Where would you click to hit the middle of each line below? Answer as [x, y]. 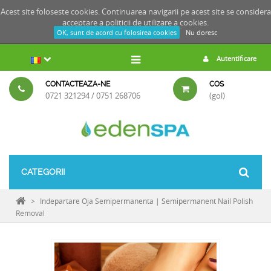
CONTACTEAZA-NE [78, 84]
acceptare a [84, 22]
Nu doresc [201, 32]
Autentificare [236, 58]
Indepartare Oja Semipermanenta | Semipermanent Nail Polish [146, 201]
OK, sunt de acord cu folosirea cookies [117, 32]
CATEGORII [43, 172]
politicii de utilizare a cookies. [157, 22]
